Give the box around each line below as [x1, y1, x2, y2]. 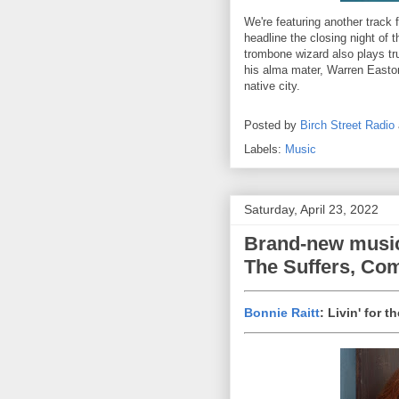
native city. [244, 78, 304, 93]
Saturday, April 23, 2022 [244, 201, 379, 216]
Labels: [244, 142, 285, 156]
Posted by [244, 118, 300, 132]
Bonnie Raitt [244, 305, 320, 320]
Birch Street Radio [300, 118, 395, 132]
